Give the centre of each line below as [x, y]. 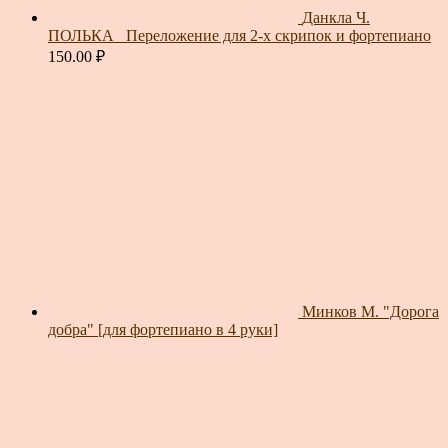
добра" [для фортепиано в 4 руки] [163, 329]
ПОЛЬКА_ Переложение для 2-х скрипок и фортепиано [239, 35]
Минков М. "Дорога [370, 311]
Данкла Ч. [336, 17]
